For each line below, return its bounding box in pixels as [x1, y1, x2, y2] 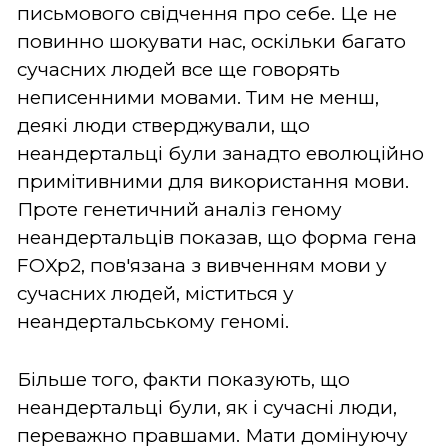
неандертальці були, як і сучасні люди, [17, 395, 397, 419]
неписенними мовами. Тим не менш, [17, 85, 379, 109]
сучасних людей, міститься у [17, 281, 294, 305]
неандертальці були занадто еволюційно [17, 141, 424, 165]
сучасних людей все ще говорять [17, 57, 340, 81]
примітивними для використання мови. [17, 169, 409, 193]
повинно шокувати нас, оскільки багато [17, 29, 406, 53]
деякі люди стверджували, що [17, 113, 310, 137]
